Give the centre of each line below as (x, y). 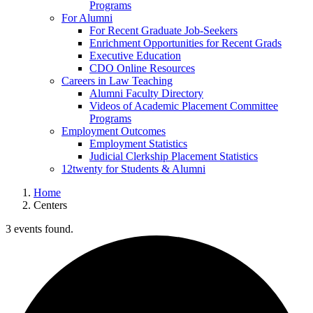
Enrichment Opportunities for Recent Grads (185, 43)
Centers (50, 205)
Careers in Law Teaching (117, 81)
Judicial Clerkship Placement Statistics (174, 156)
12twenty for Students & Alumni (133, 169)
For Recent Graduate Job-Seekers (163, 31)
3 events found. (39, 229)
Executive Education (135, 56)
